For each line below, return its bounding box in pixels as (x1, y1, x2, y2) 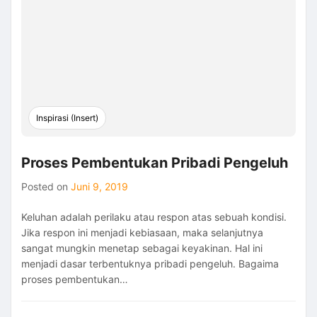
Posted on (21, 180, 71, 192)
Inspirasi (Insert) (36, 112, 98, 123)
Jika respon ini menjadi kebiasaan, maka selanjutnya (21, 226, 263, 238)
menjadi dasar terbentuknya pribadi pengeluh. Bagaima (21, 257, 279, 270)
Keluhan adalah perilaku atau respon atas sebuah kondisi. (21, 210, 287, 223)
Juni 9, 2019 (71, 180, 128, 192)
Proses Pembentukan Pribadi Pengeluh (21, 154, 288, 171)
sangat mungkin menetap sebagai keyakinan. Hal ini (21, 241, 263, 254)
